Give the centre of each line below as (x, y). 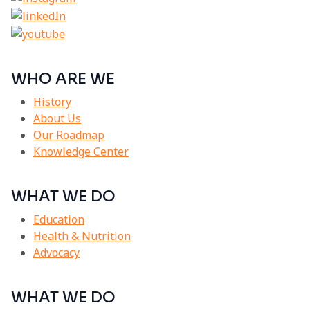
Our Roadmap (69, 135)
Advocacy (56, 252)
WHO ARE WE (63, 78)
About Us (57, 118)
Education (59, 219)
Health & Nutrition (82, 236)
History (52, 101)
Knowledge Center (81, 151)
